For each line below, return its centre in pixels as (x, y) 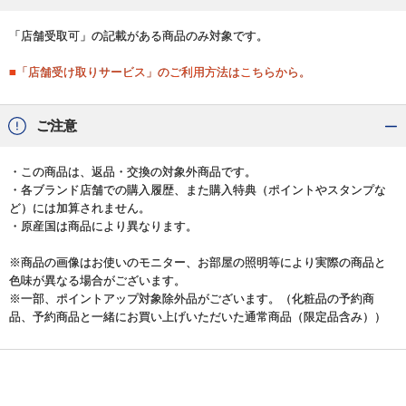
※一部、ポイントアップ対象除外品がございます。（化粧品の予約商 (192, 299)
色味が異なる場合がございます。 (97, 281)
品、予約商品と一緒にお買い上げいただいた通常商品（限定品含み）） (198, 317)
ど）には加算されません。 (80, 208)
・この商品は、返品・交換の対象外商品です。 (133, 172)
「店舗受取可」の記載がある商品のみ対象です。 (139, 36)
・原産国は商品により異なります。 (103, 227)
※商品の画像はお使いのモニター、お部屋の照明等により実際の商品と (198, 263)
